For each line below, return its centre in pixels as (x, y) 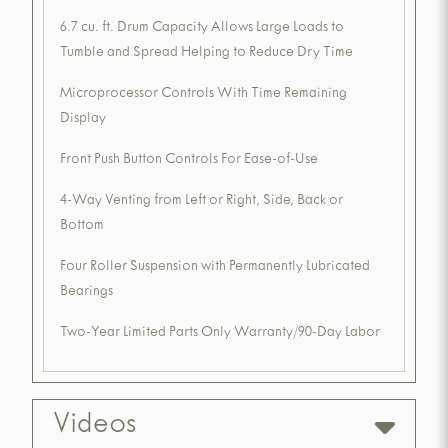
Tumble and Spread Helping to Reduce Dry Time (206, 54)
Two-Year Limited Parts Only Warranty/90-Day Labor (220, 334)
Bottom (82, 227)
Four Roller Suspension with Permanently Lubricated (215, 268)
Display (83, 120)
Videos (94, 427)
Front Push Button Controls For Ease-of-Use (189, 161)
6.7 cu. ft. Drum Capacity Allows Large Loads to (202, 29)
